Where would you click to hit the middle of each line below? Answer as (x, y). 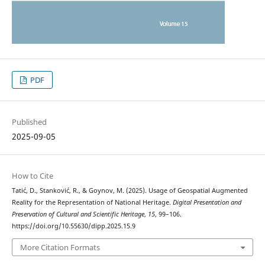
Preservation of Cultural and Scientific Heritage (78, 214)
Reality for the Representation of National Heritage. (92, 203)
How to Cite (32, 176)
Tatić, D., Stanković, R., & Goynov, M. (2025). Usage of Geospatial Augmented (130, 191)
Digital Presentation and (207, 203)
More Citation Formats (60, 247)
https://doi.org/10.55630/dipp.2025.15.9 (73, 226)
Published (29, 122)
